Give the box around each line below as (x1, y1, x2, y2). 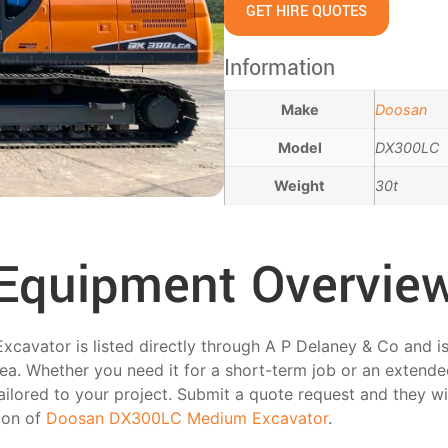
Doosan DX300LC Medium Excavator (45, 408, 328, 429)
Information (224, 52, 335, 84)
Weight (274, 177, 325, 194)
